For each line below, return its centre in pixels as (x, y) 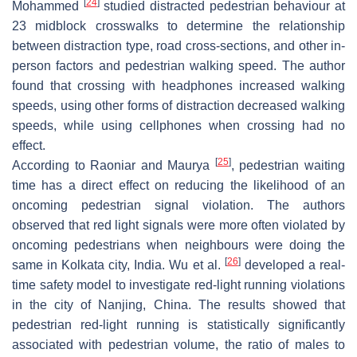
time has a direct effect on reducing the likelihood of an (178, 185)
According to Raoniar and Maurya (114, 165)
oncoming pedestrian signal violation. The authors (178, 205)
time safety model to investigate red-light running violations (178, 284)
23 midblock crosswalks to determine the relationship (178, 25)
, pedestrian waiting (288, 165)
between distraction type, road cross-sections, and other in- (178, 45)
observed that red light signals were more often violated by (178, 225)
